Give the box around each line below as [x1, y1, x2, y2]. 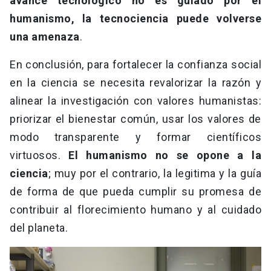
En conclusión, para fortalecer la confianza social [10, 58, 261, 71]
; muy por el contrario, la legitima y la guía [48, 167, 261, 180]
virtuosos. [10, 149, 69, 162]
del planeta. [10, 221, 68, 235]
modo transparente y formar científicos [10, 131, 261, 144]
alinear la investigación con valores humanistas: [10, 94, 261, 108]
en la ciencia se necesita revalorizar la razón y [10, 76, 261, 90]
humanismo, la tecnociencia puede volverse [10, 12, 261, 25]
